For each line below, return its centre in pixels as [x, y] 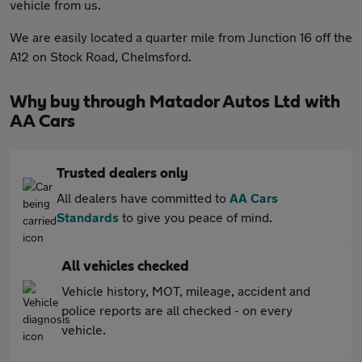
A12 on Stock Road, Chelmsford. [101, 56]
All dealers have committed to [143, 198]
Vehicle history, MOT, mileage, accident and [186, 290]
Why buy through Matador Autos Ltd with [175, 102]
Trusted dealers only [122, 174]
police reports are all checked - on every [177, 310]
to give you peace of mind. [196, 217]
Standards [88, 217]
